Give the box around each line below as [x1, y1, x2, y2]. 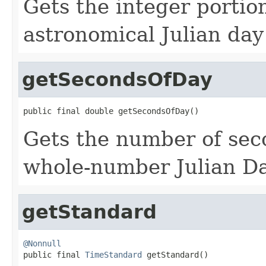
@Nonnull [23, 238, 61, 248]
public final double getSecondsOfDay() [23, 106, 199, 116]
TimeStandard [85, 249, 142, 259]
